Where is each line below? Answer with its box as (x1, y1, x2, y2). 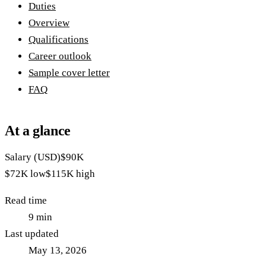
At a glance (5, 123, 71, 139)
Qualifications (28, 34, 88, 46)
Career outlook (28, 50, 91, 62)
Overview (28, 17, 69, 29)
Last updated (5, 228, 59, 240)
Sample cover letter (28, 67, 110, 79)
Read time (5, 195, 47, 207)
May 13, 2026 (28, 245, 87, 256)
